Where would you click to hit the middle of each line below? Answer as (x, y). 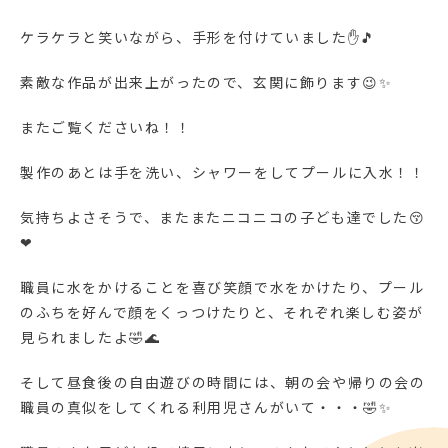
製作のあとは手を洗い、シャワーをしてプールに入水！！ (223, 172)
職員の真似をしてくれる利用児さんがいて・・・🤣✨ (206, 407)
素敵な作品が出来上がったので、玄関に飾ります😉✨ (206, 82)
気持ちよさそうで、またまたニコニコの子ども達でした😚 (223, 217)
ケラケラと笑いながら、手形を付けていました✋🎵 (198, 37)
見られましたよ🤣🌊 (90, 337)
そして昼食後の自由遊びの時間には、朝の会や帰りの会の (223, 382)
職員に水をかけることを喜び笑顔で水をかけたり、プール (222, 287)
